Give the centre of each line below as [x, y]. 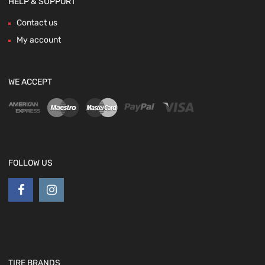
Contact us [37, 23]
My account [39, 40]
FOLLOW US [30, 163]
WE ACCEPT [30, 82]
